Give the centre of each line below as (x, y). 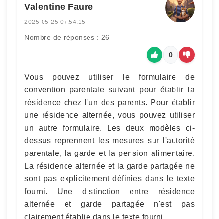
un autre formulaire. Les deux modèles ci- (109, 128)
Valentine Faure (59, 7)
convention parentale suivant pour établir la (109, 90)
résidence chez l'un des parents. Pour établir (109, 102)
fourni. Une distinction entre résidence (109, 191)
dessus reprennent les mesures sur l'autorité (109, 141)
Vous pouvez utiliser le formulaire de (109, 77)
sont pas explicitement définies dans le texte (109, 179)
